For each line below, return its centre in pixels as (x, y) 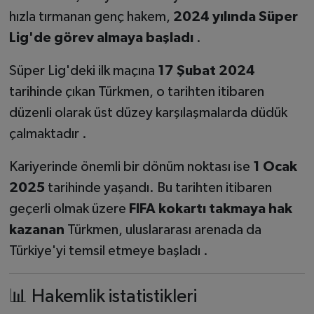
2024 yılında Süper (235, 16)
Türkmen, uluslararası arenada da (163, 230)
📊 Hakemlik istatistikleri (103, 296)
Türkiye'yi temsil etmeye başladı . (108, 251)
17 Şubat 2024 (206, 70)
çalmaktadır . (48, 134)
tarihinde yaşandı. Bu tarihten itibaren (158, 187)
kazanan (36, 230)
